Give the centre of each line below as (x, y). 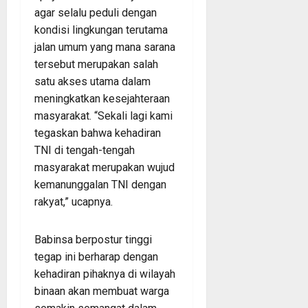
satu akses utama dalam (92, 81)
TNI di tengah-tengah (85, 150)
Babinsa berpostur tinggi (93, 239)
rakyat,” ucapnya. (74, 201)
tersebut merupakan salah (96, 64)
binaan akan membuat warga (102, 291)
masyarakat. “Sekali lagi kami (103, 115)
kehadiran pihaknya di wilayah (105, 274)
